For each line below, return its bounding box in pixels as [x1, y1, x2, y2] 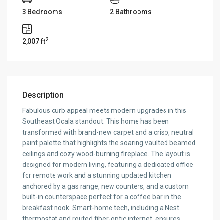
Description [22, 90, 64, 100]
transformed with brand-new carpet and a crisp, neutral [22, 128, 194, 137]
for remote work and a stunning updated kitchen [22, 171, 172, 180]
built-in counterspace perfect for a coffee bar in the [22, 193, 182, 201]
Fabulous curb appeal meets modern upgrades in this [22, 107, 187, 115]
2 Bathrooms [110, 8, 152, 16]
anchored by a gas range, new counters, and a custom [22, 182, 189, 191]
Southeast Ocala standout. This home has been [22, 117, 169, 126]
